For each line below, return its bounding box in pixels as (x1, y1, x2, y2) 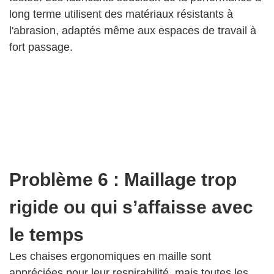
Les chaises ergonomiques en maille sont (9, 250, 211, 263)
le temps (9, 224, 84, 245)
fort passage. (9, 41, 73, 54)
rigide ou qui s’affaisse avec (9, 197, 253, 218)
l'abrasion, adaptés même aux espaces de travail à (9, 24, 256, 37)
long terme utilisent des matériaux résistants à (9, 8, 233, 21)
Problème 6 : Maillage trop (9, 169, 237, 190)
